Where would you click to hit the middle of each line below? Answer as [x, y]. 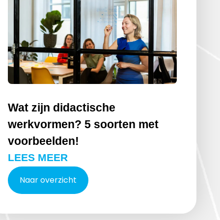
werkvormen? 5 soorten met [83, 124]
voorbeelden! [43, 141]
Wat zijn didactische [61, 107]
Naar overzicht [48, 180]
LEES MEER [38, 157]
